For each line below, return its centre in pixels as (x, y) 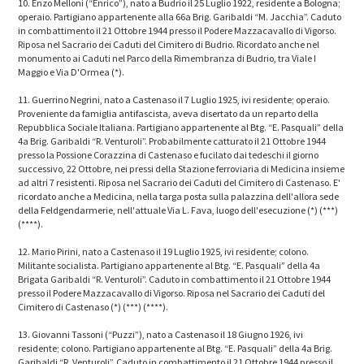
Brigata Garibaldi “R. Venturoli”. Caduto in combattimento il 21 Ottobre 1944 (175, 279)
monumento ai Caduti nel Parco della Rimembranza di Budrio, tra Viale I (167, 58)
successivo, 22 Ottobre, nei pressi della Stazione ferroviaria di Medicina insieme (182, 168)
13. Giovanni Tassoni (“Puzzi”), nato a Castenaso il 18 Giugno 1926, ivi (161, 334)
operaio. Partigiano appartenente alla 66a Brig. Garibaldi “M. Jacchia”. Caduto (180, 16)
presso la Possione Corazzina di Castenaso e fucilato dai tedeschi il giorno (169, 154)
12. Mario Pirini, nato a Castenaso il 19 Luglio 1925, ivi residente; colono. (164, 251)
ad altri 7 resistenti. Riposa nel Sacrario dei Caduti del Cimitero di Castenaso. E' (180, 182)
